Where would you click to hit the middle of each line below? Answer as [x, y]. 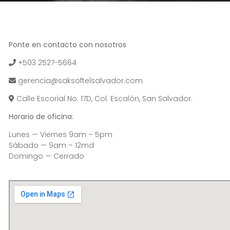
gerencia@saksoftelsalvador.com [80, 81]
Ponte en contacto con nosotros [68, 45]
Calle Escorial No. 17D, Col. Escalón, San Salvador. [104, 99]
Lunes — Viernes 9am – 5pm [61, 135]
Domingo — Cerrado [46, 156]
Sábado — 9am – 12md [51, 146]
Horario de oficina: [41, 117]
